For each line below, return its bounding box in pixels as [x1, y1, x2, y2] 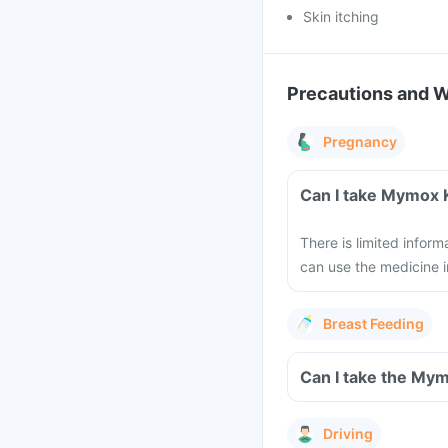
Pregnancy [323, 133, 397, 150]
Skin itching [303, 8, 379, 25]
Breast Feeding [323, 315, 424, 332]
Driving [323, 425, 373, 442]
